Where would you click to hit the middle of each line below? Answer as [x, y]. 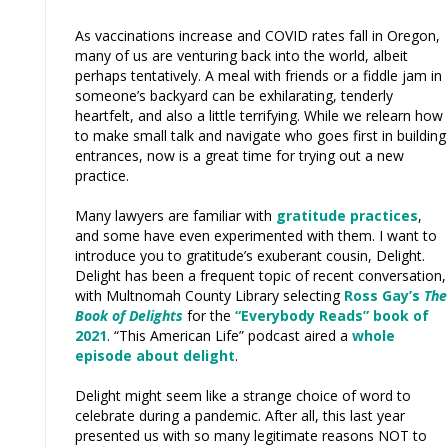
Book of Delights [129, 315]
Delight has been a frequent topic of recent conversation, [260, 275]
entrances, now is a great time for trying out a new [239, 155]
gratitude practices [347, 215]
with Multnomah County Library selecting [209, 295]
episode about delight [155, 355]
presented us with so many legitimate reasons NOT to [251, 435]
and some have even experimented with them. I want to [256, 235]
